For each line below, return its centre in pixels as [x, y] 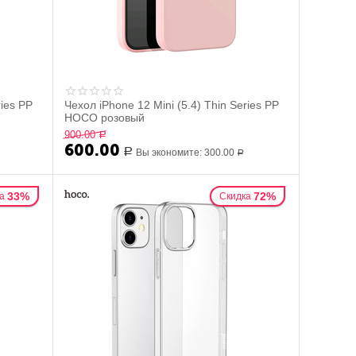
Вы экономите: [170, 153]
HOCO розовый [105, 118]
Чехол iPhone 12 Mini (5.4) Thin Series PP [172, 105]
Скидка [235, 196]
